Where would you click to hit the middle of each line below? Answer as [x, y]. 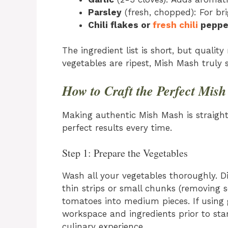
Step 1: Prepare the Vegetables [125, 153]
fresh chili [175, 25]
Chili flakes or [120, 25]
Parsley [105, 12]
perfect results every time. [117, 127]
